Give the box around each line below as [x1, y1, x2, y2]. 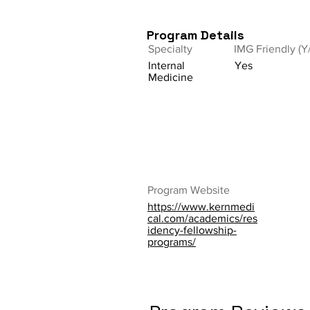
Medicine [148, 71, 193, 83]
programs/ [147, 236, 196, 248]
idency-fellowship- [147, 224, 237, 236]
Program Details [147, 27, 244, 43]
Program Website [147, 184, 230, 196]
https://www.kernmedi [147, 201, 255, 212]
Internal [148, 60, 185, 71]
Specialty [148, 43, 192, 55]
